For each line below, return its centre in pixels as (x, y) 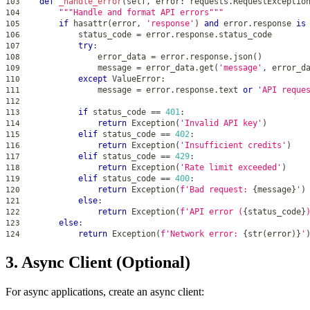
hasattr (90, 24)
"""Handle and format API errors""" (141, 13)
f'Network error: (202, 234)
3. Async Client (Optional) (98, 263)
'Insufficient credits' (233, 146)
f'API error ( (211, 212)
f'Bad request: (216, 190)
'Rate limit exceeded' (231, 168)
